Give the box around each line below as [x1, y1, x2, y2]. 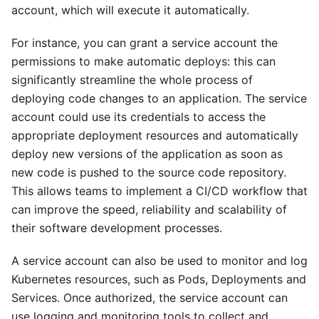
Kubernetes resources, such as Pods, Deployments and [11, 272, 306, 287]
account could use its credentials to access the [11, 110, 266, 125]
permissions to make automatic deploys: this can [11, 54, 276, 69]
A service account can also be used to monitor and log [11, 253, 308, 268]
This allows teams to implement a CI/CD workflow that [11, 184, 308, 199]
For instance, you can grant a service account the [11, 36, 278, 51]
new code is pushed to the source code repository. [11, 165, 286, 180]
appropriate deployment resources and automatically [11, 128, 298, 143]
